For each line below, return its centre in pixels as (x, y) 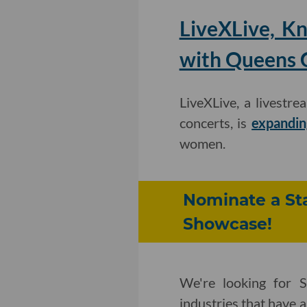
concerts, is (216, 123)
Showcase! (227, 224)
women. (202, 144)
